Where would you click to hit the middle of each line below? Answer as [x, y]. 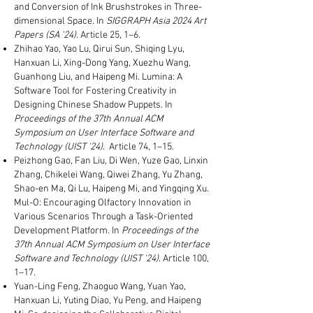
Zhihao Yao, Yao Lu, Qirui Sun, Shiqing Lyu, [99, 49]
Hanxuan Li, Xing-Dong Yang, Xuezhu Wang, [102, 63]
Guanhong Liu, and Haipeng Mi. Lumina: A [98, 77]
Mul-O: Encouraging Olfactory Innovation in [103, 203]
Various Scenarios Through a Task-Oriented [103, 217]
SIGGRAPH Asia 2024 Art [156, 21]
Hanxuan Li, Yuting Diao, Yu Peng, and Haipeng [108, 301]
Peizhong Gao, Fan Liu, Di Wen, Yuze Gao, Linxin [111, 161]
